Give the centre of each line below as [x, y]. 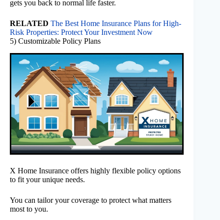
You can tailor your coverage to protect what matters [91, 200]
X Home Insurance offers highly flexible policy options [95, 170]
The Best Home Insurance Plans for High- [116, 24]
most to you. [29, 209]
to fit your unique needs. [47, 179]
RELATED [29, 24]
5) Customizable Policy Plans [55, 41]
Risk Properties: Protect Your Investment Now [81, 32]
